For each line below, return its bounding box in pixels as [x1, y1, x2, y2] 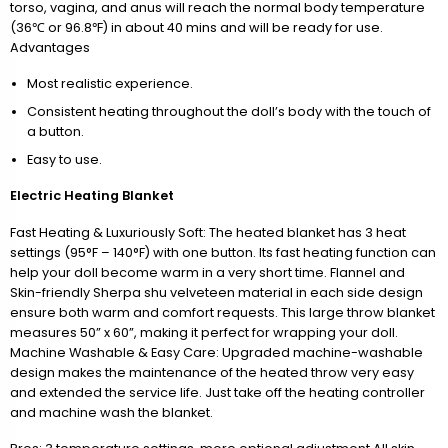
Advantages [10, 38, 90, 56]
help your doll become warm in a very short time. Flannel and [10, 263, 405, 281]
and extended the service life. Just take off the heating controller [10, 383, 425, 401]
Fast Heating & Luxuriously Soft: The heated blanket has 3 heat [10, 223, 406, 241]
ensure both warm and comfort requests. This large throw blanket [10, 303, 435, 321]
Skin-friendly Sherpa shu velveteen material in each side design [10, 283, 423, 301]
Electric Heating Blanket [10, 187, 174, 205]
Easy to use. [26, 150, 102, 168]
